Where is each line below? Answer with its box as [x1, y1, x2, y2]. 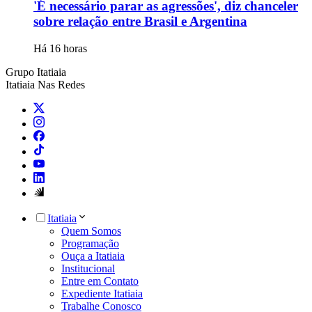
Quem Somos [61, 224, 121, 237]
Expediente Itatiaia [61, 287, 143, 299]
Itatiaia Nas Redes [6, 78, 85, 91]
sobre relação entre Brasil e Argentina [33, 13, 247, 29]
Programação [61, 237, 119, 249]
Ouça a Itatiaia [61, 249, 125, 262]
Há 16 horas [33, 42, 87, 54]
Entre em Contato [61, 274, 139, 287]
